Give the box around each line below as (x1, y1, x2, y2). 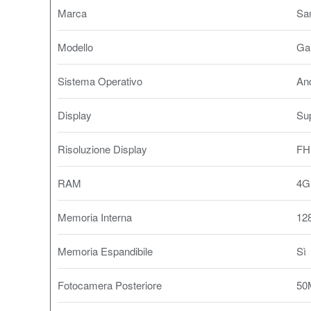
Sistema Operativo (58, 74, 142, 88)
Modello (58, 40, 93, 54)
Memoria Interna (58, 210, 132, 224)
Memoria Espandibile (58, 244, 153, 258)
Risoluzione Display (58, 142, 147, 156)
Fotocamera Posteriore (58, 278, 162, 292)
